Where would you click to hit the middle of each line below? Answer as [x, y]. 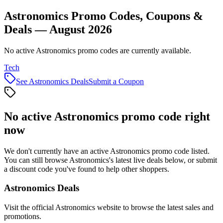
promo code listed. [180, 151]
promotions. [23, 217]
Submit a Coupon [116, 81]
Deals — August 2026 [58, 29]
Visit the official [30, 208]
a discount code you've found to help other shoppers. [87, 169]
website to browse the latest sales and [154, 208]
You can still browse [37, 160]
